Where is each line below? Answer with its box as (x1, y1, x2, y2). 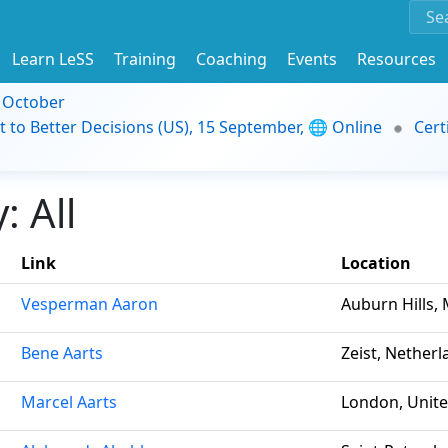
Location (341, 252, 411, 274)
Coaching (196, 47, 267, 70)
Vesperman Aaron (21, 293, 158, 315)
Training (114, 47, 176, 70)
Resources (357, 47, 436, 70)
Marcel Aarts (21, 391, 117, 413)
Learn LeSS (12, 47, 94, 70)
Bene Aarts (21, 342, 103, 364)
